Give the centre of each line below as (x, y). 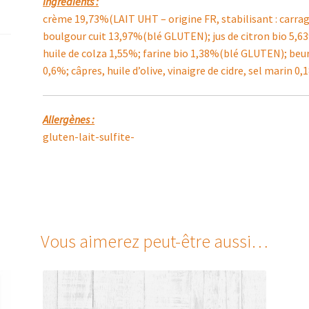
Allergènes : (69, 120)
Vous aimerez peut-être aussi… (154, 242)
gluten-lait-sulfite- (89, 137)
